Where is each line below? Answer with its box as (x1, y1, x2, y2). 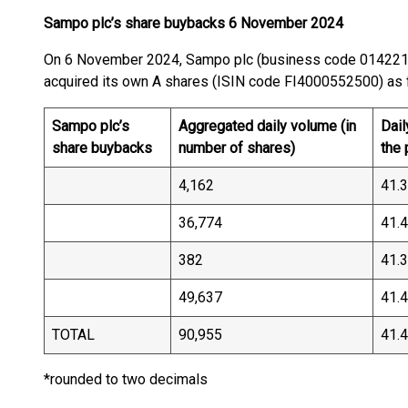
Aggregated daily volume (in (178, 117, 356, 135)
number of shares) (178, 139, 295, 157)
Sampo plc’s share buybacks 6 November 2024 (44, 15, 343, 32)
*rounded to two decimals (44, 371, 266, 388)
